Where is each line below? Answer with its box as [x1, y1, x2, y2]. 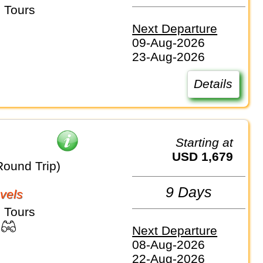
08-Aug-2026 [132, 237, 205, 251]
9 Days [166, 184, 213, 201]
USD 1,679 [181, 149, 234, 163]
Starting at [184, 135, 234, 149]
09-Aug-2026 [132, 36, 205, 50]
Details [194, 77, 233, 91]
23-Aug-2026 [132, 50, 205, 64]
